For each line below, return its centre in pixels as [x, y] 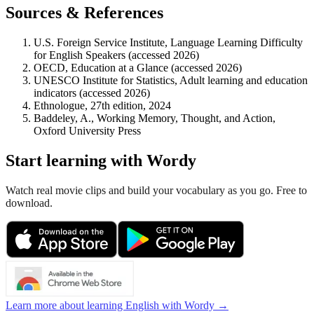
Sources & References [84, 13]
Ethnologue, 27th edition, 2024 [102, 105]
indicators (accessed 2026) [92, 93]
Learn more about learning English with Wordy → [117, 305]
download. [29, 203]
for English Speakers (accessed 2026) [116, 55]
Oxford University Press [87, 130]
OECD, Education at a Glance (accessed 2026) [138, 67]
